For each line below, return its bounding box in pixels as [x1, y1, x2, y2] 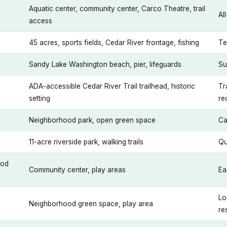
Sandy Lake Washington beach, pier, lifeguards [29, 60, 181, 68]
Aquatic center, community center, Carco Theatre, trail [29, 5, 205, 13]
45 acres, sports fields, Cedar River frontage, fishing [29, 39, 199, 47]
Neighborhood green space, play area [29, 200, 153, 208]
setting [29, 94, 50, 102]
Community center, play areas [29, 166, 126, 174]
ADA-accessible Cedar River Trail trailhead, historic [29, 82, 195, 90]
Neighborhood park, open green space [29, 116, 156, 124]
